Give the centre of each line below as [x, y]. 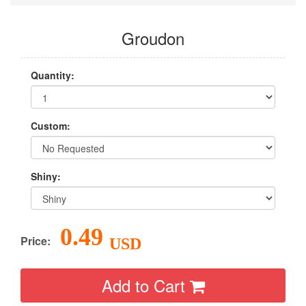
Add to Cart [145, 285]
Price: [36, 241]
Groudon [153, 38]
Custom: [51, 126]
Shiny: [46, 176]
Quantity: [53, 75]
